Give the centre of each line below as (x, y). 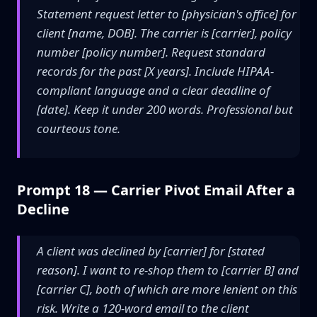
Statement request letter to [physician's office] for (167, 14)
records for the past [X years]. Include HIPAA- (155, 71)
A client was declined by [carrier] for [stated (151, 251)
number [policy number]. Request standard (151, 52)
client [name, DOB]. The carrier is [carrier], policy (164, 33)
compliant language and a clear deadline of (153, 90)
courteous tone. (79, 128)
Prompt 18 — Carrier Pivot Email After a (156, 190)
